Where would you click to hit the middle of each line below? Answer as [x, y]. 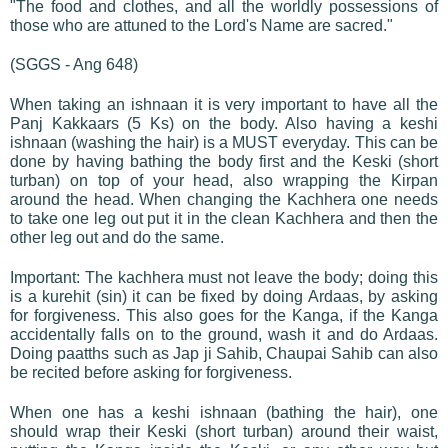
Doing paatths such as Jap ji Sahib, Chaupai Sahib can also [224, 353]
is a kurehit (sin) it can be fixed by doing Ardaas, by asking [224, 296]
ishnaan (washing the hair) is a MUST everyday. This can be [224, 142]
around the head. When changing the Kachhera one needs [224, 199]
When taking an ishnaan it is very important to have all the [224, 104]
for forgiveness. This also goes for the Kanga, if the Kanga [224, 315]
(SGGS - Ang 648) [74, 64]
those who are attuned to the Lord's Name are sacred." [201, 25]
